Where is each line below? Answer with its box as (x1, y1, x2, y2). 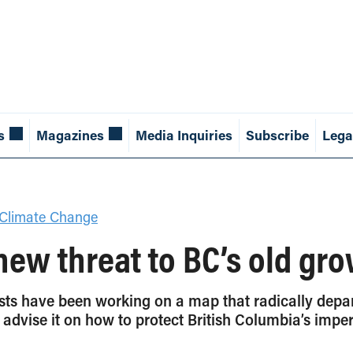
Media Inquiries (135, 126, 232, 145)
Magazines (35, 126, 104, 145)
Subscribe (245, 126, 309, 145)
